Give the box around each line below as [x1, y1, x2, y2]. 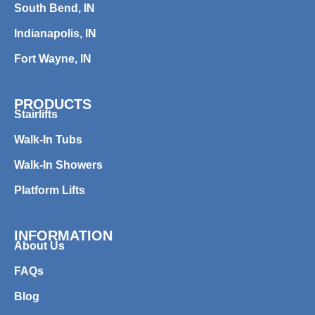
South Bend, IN [14, 1, 95, 14]
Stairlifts [14, 108, 58, 120]
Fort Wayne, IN [14, 52, 91, 65]
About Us [14, 239, 65, 252]
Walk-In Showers [14, 158, 103, 171]
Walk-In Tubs [14, 133, 82, 146]
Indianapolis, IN [14, 27, 96, 39]
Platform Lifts [14, 184, 85, 196]
